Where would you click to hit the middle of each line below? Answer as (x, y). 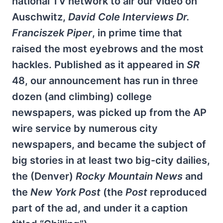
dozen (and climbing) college (82, 96)
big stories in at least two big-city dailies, (111, 160)
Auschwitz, (40, 17)
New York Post (65, 192)
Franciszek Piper (52, 33)
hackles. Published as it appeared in (99, 64)
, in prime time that (137, 33)
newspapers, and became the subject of (109, 144)
